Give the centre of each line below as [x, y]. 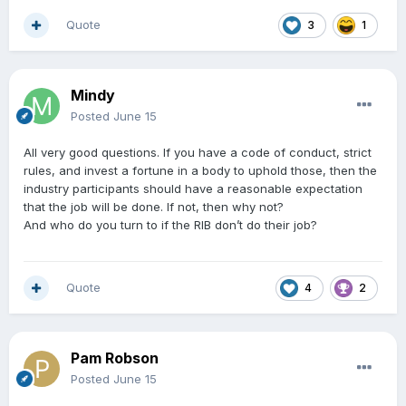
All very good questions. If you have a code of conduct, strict [198, 153]
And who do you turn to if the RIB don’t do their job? [172, 225]
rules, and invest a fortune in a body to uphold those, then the [200, 171]
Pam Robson [115, 358]
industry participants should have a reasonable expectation [193, 189]
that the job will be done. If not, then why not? [155, 207]
